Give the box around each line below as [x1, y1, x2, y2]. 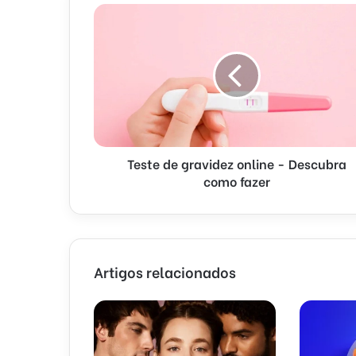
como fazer [203, 171, 270, 190]
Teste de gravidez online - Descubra [126, 153, 346, 172]
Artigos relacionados [94, 260, 236, 282]
